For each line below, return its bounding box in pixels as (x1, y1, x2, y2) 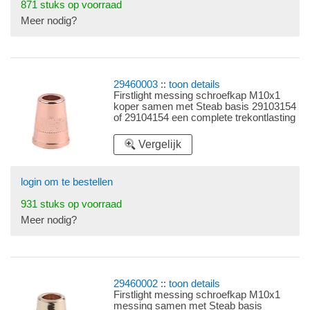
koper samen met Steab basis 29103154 (113, 101, 297, 113)
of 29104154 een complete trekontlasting (113, 112, 296, 124)
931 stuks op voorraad (21, 199, 122, 210)
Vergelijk (138, 138, 182, 151)
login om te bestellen (21, 176, 113, 188)
